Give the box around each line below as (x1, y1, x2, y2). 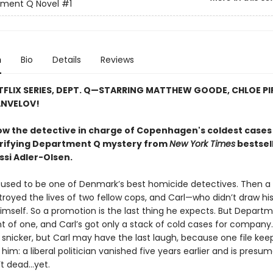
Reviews (100, 54, 134, 66)
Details (52, 54, 81, 66)
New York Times (169, 138, 235, 150)
